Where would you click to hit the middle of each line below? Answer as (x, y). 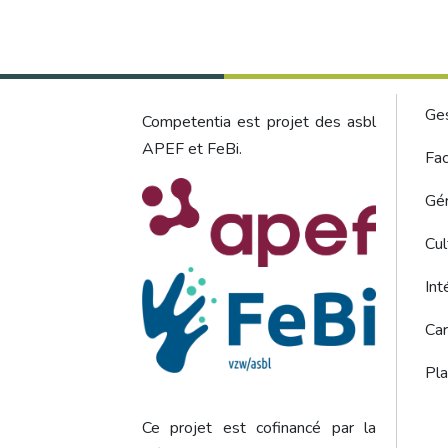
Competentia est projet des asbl (259, 122)
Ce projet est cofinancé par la (259, 427)
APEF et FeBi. (192, 149)
